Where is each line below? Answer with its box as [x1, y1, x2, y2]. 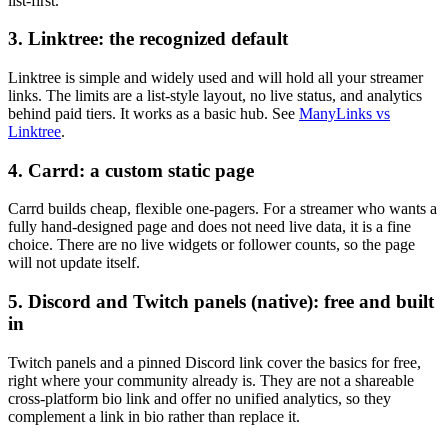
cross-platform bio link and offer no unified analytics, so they [8, 389, 391, 407]
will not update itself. [8, 254, 140, 272]
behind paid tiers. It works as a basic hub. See [8, 105, 299, 123]
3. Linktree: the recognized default [8, 28, 288, 50]
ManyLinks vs [299, 105, 390, 123]
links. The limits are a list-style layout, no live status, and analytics [8, 87, 422, 105]
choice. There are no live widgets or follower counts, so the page [8, 236, 415, 254]
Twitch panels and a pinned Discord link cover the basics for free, [8, 353, 421, 371]
